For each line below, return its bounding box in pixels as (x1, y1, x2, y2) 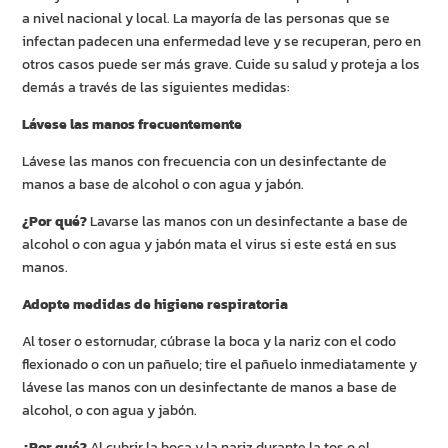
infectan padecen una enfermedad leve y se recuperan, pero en (22, 31, 422, 53)
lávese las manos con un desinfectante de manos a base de (22, 377, 398, 399)
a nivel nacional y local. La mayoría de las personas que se (22, 8, 391, 30)
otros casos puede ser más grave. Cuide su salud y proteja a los (22, 54, 421, 76)
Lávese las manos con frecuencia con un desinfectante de (22, 151, 388, 173)
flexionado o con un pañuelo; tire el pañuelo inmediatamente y (22, 354, 418, 376)
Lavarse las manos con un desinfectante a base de (90, 211, 409, 233)
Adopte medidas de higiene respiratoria (22, 294, 289, 316)
